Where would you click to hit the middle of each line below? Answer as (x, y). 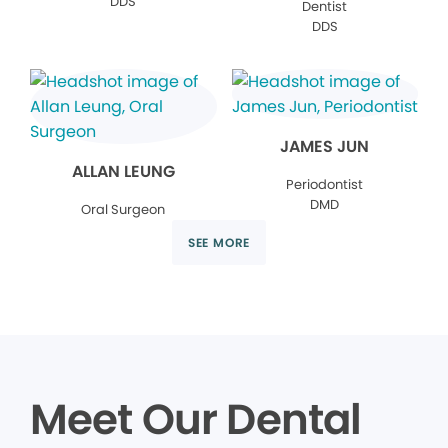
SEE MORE (219, 242)
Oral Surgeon (123, 209)
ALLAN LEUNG (123, 171)
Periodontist (325, 184)
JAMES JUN (325, 146)
